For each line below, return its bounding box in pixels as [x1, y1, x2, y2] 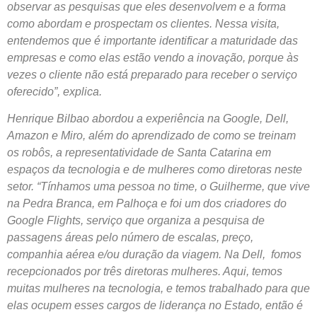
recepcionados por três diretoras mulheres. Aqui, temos [7, 265, 282, 278]
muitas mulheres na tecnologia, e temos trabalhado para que [7, 282, 310, 295]
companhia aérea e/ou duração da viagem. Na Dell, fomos [7, 248, 301, 261]
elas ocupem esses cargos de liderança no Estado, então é [7, 299, 303, 312]
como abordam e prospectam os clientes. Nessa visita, [7, 17, 279, 30]
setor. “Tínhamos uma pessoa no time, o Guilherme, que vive [7, 180, 310, 193]
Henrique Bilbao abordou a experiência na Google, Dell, [7, 113, 289, 125]
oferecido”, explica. [7, 85, 102, 98]
